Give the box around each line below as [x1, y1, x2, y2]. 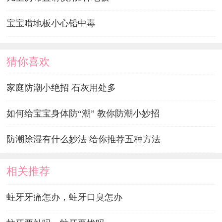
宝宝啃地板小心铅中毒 [6, 18, 96, 29]
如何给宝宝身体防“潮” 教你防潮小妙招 [6, 109, 160, 119]
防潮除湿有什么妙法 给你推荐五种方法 [6, 134, 161, 145]
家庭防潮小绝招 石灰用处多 [6, 83, 116, 93]
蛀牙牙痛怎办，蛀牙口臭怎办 [6, 192, 122, 203]
